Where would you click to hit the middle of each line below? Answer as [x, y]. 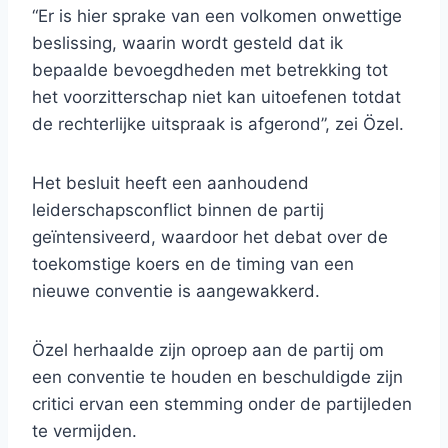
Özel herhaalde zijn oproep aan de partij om [208, 350]
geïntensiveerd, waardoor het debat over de [210, 237]
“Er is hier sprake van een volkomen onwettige [217, 16]
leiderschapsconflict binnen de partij [178, 210]
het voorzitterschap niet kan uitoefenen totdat [216, 97]
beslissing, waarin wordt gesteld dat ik [187, 43]
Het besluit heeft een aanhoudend [170, 183]
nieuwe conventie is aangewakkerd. [176, 291]
